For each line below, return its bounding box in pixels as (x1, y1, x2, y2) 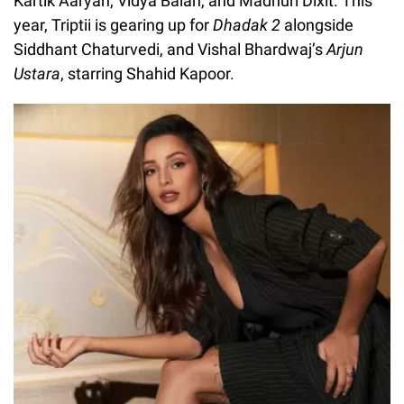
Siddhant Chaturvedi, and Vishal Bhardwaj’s (14, 40, 326, 60)
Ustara (14, 64, 60, 84)
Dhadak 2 (213, 15, 284, 35)
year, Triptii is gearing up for (14, 15, 213, 35)
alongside (284, 15, 353, 35)
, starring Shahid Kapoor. (60, 64, 234, 84)
